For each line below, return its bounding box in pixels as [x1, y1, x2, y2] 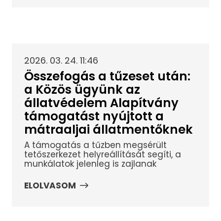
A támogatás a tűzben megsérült [24, 139, 167, 151]
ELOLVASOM [24, 179, 76, 191]
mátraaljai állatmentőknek [24, 121, 193, 138]
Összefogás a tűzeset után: [24, 68, 190, 85]
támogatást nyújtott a [24, 108, 164, 125]
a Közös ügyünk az [24, 81, 140, 98]
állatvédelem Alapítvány [24, 95, 179, 111]
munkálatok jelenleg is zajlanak [24, 157, 156, 170]
